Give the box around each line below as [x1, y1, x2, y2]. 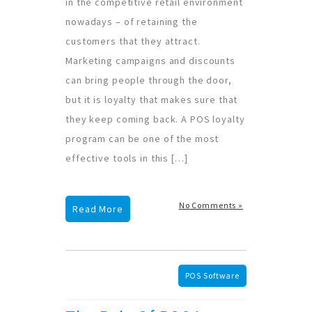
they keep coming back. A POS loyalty [65, 112, 245, 125]
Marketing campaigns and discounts [65, 54, 235, 67]
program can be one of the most [65, 132, 219, 145]
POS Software [185, 270, 240, 281]
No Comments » [178, 199, 243, 210]
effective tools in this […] [65, 151, 188, 164]
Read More [72, 202, 123, 215]
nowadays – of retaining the [65, 15, 198, 28]
